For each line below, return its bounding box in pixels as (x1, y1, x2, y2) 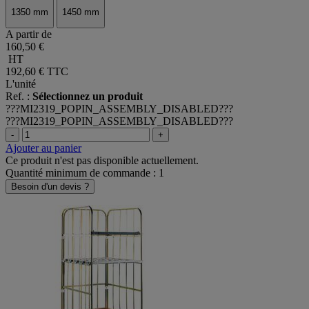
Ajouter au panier (6, 141, 81, 154)
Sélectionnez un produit (32, 90, 143, 102)
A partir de (6, 28, 52, 40)
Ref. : (6, 90, 32, 102)
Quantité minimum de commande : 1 (6, 166, 164, 179)
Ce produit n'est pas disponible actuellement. (6, 154, 199, 166)
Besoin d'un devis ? (11, 181, 89, 192)
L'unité (6, 77, 36, 90)
